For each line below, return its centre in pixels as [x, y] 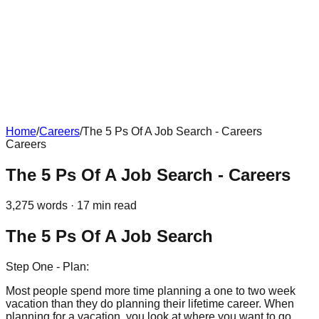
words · [56, 205]
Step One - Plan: [47, 266]
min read [113, 205]
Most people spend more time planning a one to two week [151, 291]
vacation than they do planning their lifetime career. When [150, 303]
